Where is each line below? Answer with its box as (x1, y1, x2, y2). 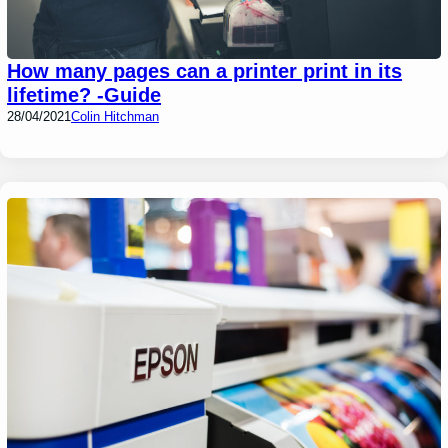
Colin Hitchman (71, 109, 160, 125)
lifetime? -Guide (7, 84, 162, 107)
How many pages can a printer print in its (7, 60, 403, 83)
